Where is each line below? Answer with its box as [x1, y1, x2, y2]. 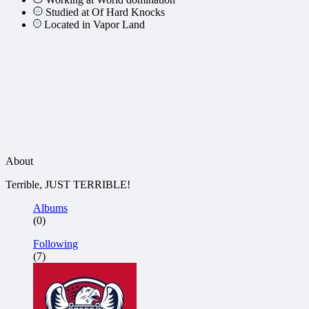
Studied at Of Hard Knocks [46, 6, 165, 18]
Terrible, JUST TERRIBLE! [6, 179, 130, 190]
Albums [33, 202, 68, 214]
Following [33, 238, 78, 250]
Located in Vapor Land [44, 19, 145, 30]
